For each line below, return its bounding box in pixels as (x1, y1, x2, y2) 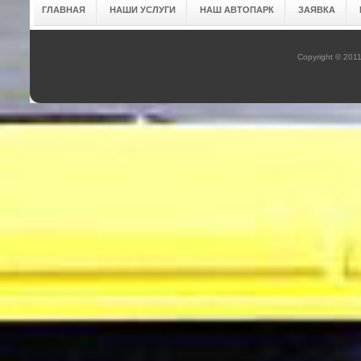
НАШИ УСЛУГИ (110, 5, 176, 15)
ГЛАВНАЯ (42, 5, 85, 15)
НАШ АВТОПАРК (200, 5, 274, 15)
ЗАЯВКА (298, 5, 335, 15)
